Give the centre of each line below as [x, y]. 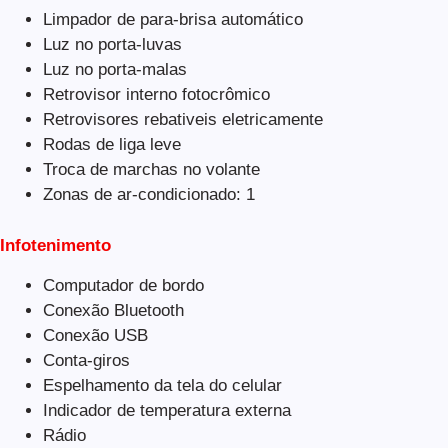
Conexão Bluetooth [113, 310]
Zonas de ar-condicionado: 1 [148, 194]
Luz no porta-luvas [112, 44]
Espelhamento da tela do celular [162, 385]
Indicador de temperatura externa [166, 410]
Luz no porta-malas [114, 69]
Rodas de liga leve [111, 144]
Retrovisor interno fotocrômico [156, 94]
